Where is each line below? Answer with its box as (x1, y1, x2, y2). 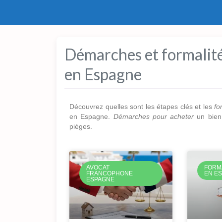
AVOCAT (86, 164, 110, 171)
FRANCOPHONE (86, 170, 133, 177)
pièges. (69, 122, 92, 130)
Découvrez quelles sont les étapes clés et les (69, 103, 215, 111)
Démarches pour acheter (113, 112, 194, 120)
